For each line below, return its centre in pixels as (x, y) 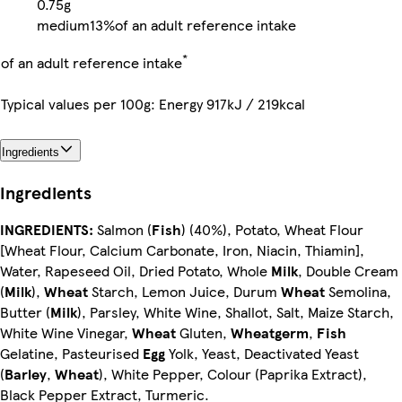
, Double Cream (348, 270)
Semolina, (358, 291)
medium (63, 24)
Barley (26, 373)
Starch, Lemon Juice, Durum (184, 291)
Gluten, (203, 332)
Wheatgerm (270, 332)
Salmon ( (122, 229)
